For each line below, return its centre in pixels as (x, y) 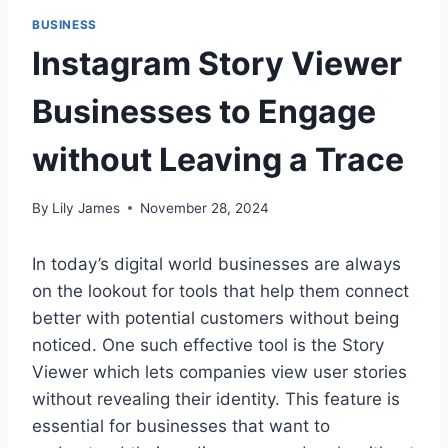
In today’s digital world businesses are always (216, 263)
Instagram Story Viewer (217, 64)
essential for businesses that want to (181, 425)
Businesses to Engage (204, 112)
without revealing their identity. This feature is (216, 398)
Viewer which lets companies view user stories (219, 371)
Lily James (86, 207)
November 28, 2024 (205, 207)
